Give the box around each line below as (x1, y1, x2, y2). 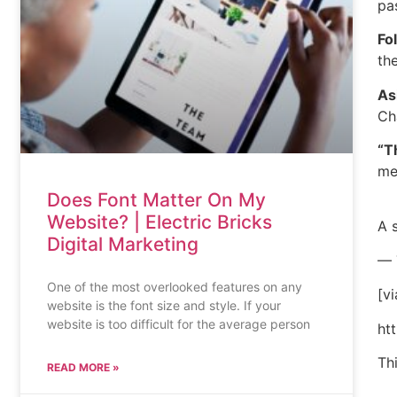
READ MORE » (47, 361, 121, 375)
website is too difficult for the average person (47, 316, 311, 332)
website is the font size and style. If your (47, 298, 282, 314)
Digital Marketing (47, 233, 199, 256)
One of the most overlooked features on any (47, 279, 303, 295)
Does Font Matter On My (47, 189, 267, 212)
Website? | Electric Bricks (47, 211, 273, 234)
